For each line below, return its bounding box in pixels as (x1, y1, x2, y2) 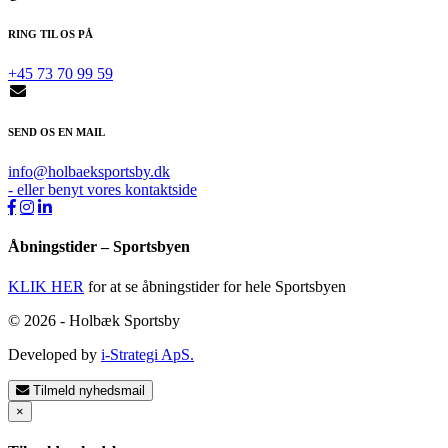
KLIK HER (8, 277, 84, 295)
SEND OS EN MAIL (8, 126, 105, 139)
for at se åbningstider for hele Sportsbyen (84, 277, 346, 295)
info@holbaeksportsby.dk (8, 163, 170, 181)
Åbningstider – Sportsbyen (8, 238, 190, 256)
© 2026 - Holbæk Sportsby (8, 311, 180, 329)
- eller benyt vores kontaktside (8, 181, 197, 199)
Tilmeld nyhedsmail (29, 382, 145, 398)
